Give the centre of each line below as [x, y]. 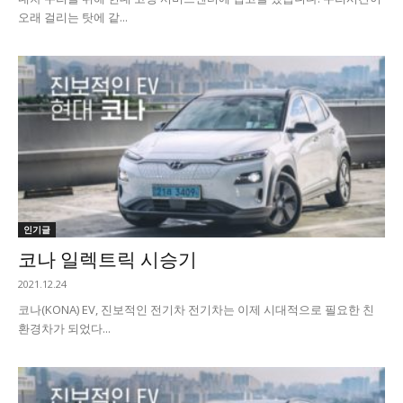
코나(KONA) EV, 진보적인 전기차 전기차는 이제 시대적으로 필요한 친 [196, 309]
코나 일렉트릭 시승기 [107, 260]
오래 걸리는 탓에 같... [73, 18]
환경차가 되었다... [64, 328]
